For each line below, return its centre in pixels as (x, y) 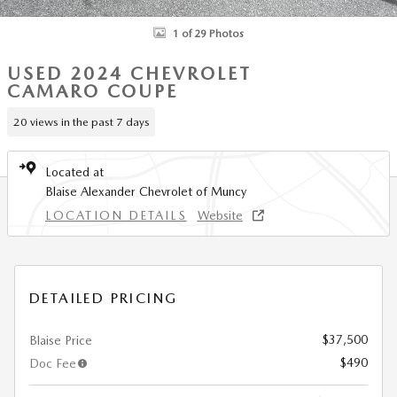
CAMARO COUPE (93, 91)
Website (220, 215)
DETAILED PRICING (104, 298)
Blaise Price (61, 340)
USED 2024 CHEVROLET (129, 74)
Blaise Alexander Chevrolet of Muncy (146, 191)
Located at (74, 172)
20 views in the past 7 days (81, 121)
